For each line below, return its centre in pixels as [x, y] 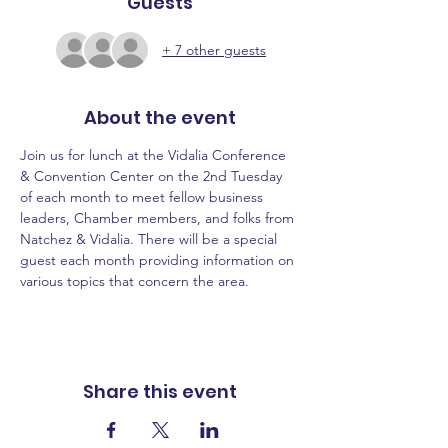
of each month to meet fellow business [143, 197]
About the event [160, 117]
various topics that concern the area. [134, 281]
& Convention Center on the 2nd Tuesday [153, 176]
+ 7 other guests [214, 49]
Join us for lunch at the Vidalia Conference [155, 155]
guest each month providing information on [159, 260]
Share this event [160, 391]
